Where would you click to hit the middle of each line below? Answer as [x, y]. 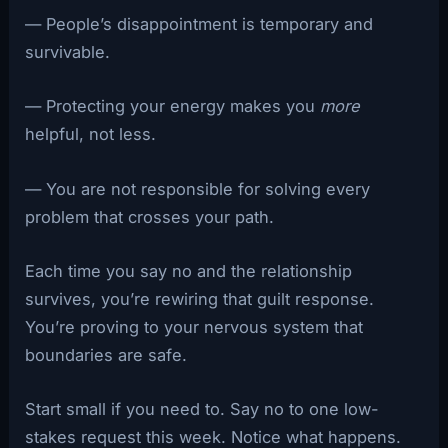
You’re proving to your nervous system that [194, 326]
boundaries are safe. [106, 354]
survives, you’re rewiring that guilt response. [200, 298]
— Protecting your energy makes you [173, 106]
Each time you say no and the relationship [189, 270]
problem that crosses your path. [150, 216]
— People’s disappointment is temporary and [199, 24]
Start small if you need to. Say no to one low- [202, 409]
